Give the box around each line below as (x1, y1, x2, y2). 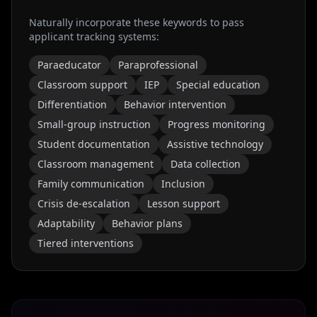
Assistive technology (167, 137, 263, 151)
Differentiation (38, 98, 107, 111)
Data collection (171, 157, 241, 171)
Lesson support (147, 197, 220, 210)
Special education (176, 78, 260, 91)
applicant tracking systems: (29, 30, 159, 43)
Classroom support (38, 78, 127, 91)
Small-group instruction (38, 117, 151, 131)
